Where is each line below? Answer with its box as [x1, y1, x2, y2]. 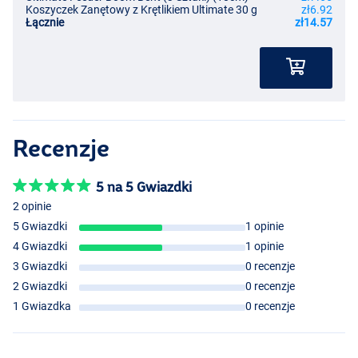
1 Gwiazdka [13, 300, 71, 313]
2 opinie [13, 200, 51, 213]
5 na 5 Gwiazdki [96, 179, 192, 195]
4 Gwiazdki [13, 240, 67, 253]
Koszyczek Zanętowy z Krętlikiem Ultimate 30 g [26, 3, 257, 17]
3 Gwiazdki [13, 260, 67, 273]
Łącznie [26, 16, 64, 30]
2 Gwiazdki [13, 280, 67, 293]
